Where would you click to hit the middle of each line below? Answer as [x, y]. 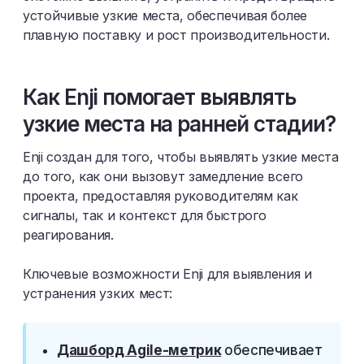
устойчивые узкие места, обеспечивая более [165, 15]
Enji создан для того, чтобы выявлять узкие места [181, 157]
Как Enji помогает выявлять [159, 97]
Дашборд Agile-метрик [139, 350]
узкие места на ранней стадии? [179, 124]
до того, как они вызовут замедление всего [163, 176]
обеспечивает [273, 350]
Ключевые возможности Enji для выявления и [167, 274]
